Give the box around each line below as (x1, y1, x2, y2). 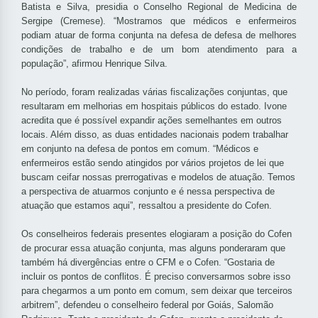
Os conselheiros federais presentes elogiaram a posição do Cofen (21, 229, 292, 240)
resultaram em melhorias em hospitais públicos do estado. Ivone (21, 101, 287, 112)
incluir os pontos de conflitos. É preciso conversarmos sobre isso (21, 271, 290, 283)
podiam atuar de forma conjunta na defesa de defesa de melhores (21, 30, 297, 41)
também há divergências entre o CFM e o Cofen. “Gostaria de (21, 257, 275, 268)
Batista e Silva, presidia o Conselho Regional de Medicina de (21, 1, 297, 13)
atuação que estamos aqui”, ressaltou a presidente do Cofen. (21, 200, 272, 212)
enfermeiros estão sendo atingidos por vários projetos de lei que (21, 158, 284, 169)
